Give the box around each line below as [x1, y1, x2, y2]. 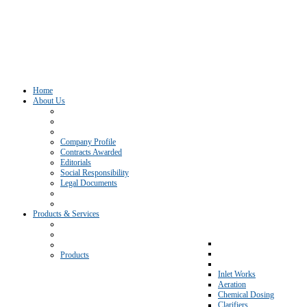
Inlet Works [218, 269, 256, 279]
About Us [33, 96, 65, 106]
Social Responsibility [60, 168, 129, 177]
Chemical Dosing [218, 290, 274, 299]
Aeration [218, 280, 246, 289]
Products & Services [33, 209, 99, 219]
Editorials [60, 158, 91, 167]
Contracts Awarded [60, 147, 122, 157]
